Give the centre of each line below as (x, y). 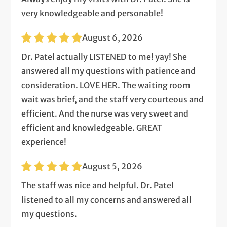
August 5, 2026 (112, 166)
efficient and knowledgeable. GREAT (92, 127)
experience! (44, 142)
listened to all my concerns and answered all (107, 199)
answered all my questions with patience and (109, 71)
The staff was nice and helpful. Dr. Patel (98, 185)
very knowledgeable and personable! (92, 13)
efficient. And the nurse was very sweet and (105, 113)
